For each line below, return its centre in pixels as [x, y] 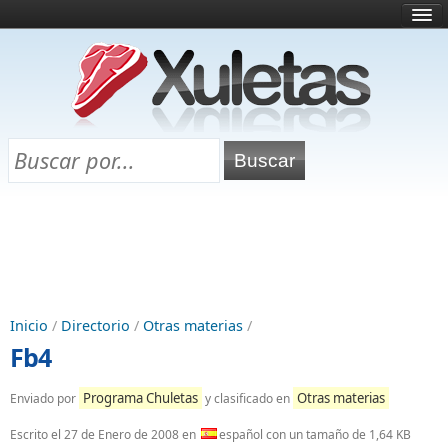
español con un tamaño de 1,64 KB [315, 434]
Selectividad [53, 134]
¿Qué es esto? [58, 78]
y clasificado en [247, 398]
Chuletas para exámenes [89, 162]
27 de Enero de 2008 [121, 434]
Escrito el [37, 434]
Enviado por [44, 398]
